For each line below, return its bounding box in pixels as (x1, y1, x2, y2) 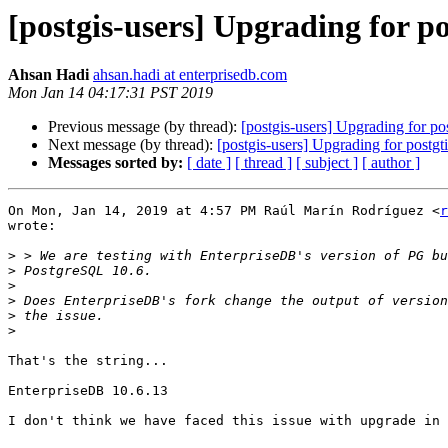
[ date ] (187, 154, 231, 172)
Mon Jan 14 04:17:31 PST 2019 (8, 84, 213, 102)
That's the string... (8, 353, 168, 369)
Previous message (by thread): (48, 118, 241, 136)
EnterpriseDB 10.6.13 (8, 383, 168, 399)
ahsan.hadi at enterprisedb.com (93, 66, 287, 84)
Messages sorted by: (48, 154, 183, 172)
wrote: (8, 218, 56, 234)
